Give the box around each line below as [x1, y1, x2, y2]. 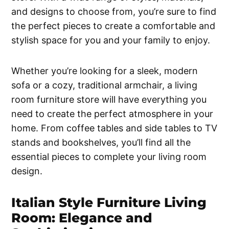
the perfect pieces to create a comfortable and [11, 20, 216, 31]
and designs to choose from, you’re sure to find [11, 6, 217, 17]
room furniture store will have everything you [11, 94, 207, 105]
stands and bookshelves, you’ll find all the [11, 136, 191, 148]
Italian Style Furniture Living [11, 194, 207, 210]
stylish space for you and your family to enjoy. [11, 34, 211, 45]
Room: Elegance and [11, 210, 153, 225]
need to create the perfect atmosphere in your [11, 108, 214, 119]
